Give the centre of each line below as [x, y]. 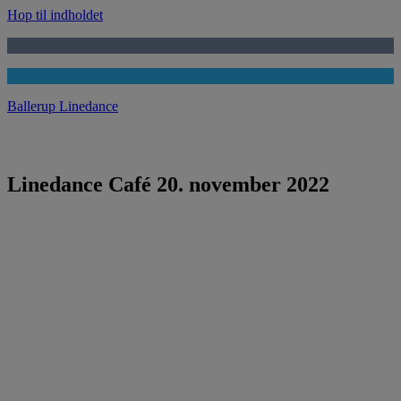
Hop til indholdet [55, 15]
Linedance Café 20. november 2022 [168, 184]
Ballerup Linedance [63, 106]
